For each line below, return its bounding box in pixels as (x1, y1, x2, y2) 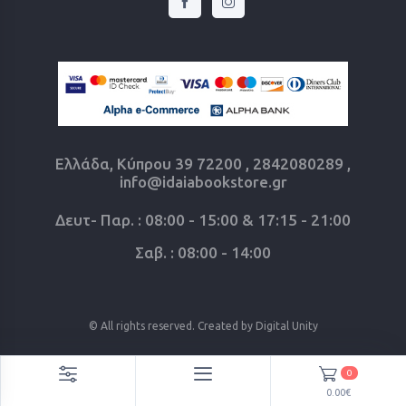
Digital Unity (255, 320, 318, 333)
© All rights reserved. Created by (88, 320, 256, 333)
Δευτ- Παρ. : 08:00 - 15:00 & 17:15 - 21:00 (55, 211, 351, 229)
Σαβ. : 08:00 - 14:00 (135, 244, 271, 262)
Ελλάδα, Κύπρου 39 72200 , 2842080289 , (55, 155, 351, 173)
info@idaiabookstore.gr (119, 173, 287, 191)
